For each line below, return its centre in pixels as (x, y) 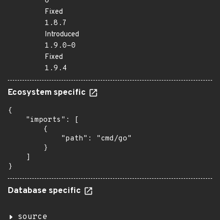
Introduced (62, 35)
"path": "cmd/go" (70, 139)
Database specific (45, 191)
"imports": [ (43, 120)
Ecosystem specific (48, 93)
